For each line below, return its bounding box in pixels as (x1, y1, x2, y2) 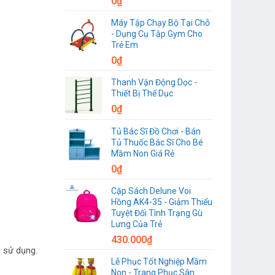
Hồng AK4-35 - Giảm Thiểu (111, 196, 212, 207)
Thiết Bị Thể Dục (111, 88, 173, 98)
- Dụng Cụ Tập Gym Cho (111, 28, 203, 39)
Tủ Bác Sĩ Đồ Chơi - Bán (111, 126, 201, 136)
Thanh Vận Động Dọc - (111, 77, 197, 87)
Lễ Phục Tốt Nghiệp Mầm (111, 256, 207, 266)
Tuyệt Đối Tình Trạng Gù (111, 207, 203, 218)
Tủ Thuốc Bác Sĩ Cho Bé (111, 137, 203, 147)
